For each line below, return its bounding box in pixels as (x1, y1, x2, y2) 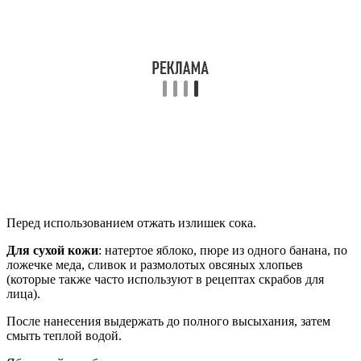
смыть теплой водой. (6, 328, 122, 342)
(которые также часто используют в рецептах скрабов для (6, 272, 324, 286)
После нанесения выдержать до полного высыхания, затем (6, 313, 330, 328)
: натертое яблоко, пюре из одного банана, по (98, 243, 347, 257)
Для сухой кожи (6, 243, 98, 257)
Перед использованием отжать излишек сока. (6, 215, 256, 230)
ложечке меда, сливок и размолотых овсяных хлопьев (6, 257, 303, 272)
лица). (6, 286, 40, 301)
